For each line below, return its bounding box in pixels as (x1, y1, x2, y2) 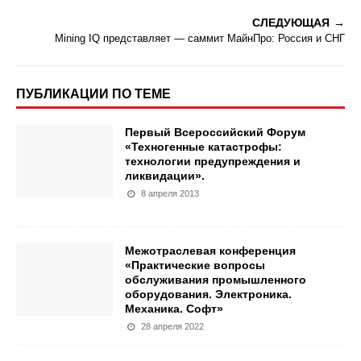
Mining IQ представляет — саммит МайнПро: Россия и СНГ (55, 31, 345, 44)
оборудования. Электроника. (125, 287, 292, 301)
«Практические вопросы (125, 258, 265, 272)
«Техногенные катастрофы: (125, 139, 282, 153)
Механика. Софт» (125, 301, 223, 315)
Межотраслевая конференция (125, 243, 296, 257)
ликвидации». (125, 168, 205, 182)
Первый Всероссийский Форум (125, 125, 305, 139)
